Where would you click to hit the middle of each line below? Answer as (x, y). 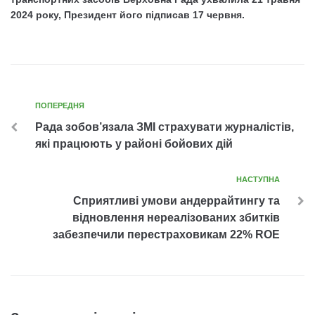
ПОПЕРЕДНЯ (60, 105)
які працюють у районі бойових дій (134, 143)
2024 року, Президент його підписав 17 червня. (128, 14)
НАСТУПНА (258, 179)
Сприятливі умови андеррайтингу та (176, 200)
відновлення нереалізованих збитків (176, 217)
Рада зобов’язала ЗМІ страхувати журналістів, (165, 127)
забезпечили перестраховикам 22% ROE (166, 234)
